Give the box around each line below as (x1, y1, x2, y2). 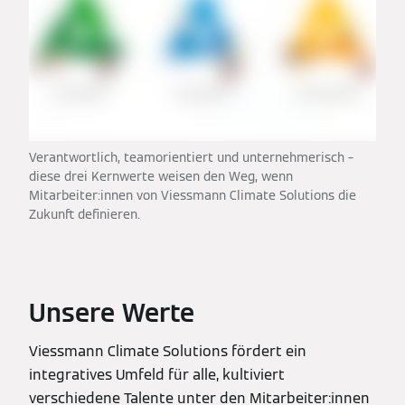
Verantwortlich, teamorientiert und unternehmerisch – (29, 148, 353, 165)
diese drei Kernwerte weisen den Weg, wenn (29, 167, 293, 184)
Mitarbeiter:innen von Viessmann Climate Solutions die (29, 186, 356, 203)
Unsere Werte (29, 296, 194, 329)
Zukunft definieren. (29, 205, 140, 222)
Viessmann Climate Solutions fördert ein (29, 341, 306, 361)
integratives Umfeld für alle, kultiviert (29, 364, 285, 384)
